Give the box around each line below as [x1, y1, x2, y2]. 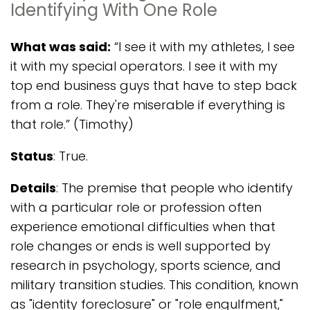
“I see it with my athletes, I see [111, 38, 295, 55]
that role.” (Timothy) [10, 116, 134, 133]
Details [10, 179, 56, 197]
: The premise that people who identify [56, 179, 293, 197]
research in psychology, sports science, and [10, 257, 281, 274]
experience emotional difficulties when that [10, 218, 275, 235]
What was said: [10, 38, 111, 55]
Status [10, 147, 53, 165]
